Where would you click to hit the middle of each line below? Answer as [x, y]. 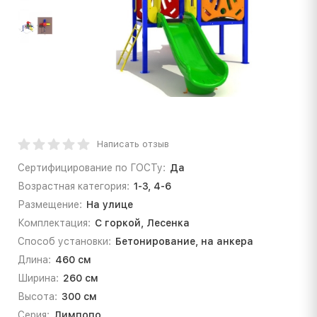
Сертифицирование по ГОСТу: [92, 167]
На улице [109, 204]
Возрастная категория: [74, 186]
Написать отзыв [133, 144]
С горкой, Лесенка [142, 223]
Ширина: [38, 278]
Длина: [34, 259]
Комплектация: [54, 223]
